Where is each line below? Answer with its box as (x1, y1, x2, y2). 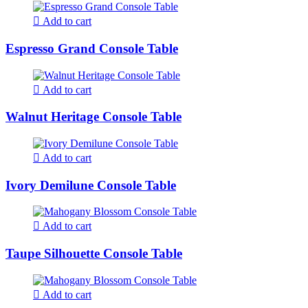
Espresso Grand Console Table (5, 41, 178, 56)
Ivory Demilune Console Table (5, 177, 176, 192)
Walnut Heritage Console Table (5, 109, 181, 124)
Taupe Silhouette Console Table (5, 246, 182, 261)
